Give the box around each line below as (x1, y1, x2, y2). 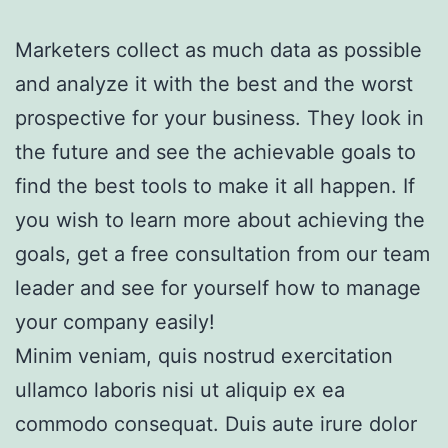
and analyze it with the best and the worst (15, 72, 413, 97)
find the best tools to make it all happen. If (15, 174, 415, 199)
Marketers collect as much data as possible (15, 38, 422, 63)
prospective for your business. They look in (15, 106, 424, 131)
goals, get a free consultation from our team (15, 242, 430, 267)
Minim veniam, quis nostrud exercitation (15, 344, 393, 369)
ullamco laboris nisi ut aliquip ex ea (15, 378, 345, 403)
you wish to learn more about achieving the (15, 208, 425, 233)
